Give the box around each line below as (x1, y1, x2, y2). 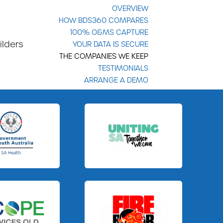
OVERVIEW (111, 3, 148, 13)
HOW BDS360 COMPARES (58, 15, 148, 25)
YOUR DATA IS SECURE (72, 39, 148, 49)
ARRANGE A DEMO (84, 75, 148, 85)
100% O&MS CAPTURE (70, 27, 148, 37)
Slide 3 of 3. (83, 168, 123, 177)
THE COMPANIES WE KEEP (59, 51, 148, 61)
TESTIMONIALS (98, 63, 148, 73)
